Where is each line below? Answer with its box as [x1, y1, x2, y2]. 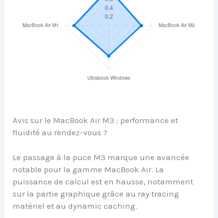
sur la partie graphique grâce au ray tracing [13, 188, 180, 199]
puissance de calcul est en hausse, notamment [13, 176, 194, 186]
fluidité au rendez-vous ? [13, 127, 108, 138]
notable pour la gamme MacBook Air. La [13, 164, 164, 174]
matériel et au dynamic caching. [13, 200, 138, 211]
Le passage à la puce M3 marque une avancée [13, 152, 190, 162]
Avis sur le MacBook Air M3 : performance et [13, 115, 179, 126]
